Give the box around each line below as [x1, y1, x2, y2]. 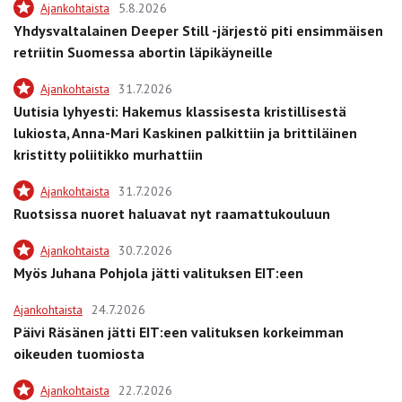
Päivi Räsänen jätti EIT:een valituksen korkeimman [13, 322, 344, 341]
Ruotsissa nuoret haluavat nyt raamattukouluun [13, 204, 330, 223]
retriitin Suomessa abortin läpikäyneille [13, 42, 273, 61]
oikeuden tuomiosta [13, 344, 144, 363]
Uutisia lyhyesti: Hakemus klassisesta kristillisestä [13, 101, 346, 120]
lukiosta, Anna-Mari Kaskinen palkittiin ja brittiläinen [13, 123, 357, 142]
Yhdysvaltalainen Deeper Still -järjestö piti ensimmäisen [13, 21, 383, 39]
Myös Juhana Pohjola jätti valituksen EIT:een [13, 263, 303, 282]
